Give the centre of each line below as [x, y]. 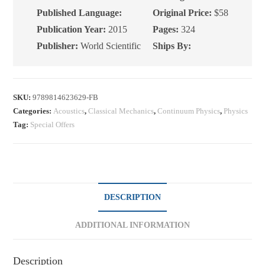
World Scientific [110, 46]
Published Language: [80, 12]
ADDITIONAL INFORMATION [132, 224]
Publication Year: [72, 29]
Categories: [33, 111]
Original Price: [182, 12]
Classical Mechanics [121, 111]
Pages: [166, 29]
